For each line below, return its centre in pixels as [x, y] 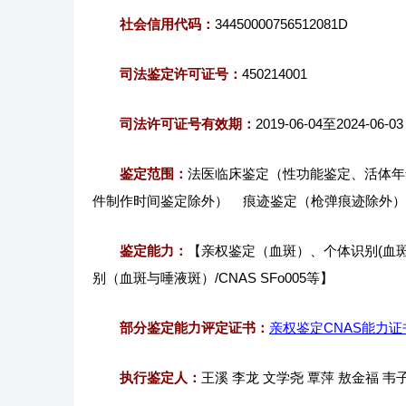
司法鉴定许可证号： [181, 74]
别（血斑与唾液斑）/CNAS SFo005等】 [213, 278]
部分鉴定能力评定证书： [194, 328]
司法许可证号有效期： [188, 124]
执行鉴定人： [160, 377]
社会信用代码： [167, 24]
